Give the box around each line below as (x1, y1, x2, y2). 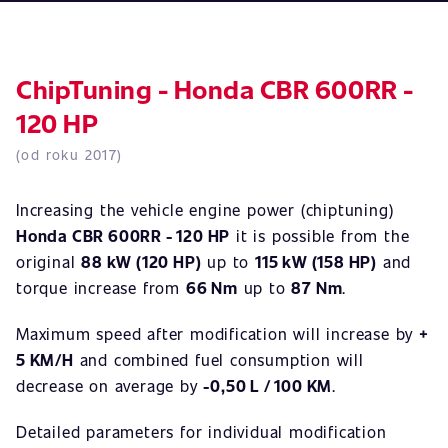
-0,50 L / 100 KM (203, 375, 333, 396)
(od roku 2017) (16, 145, 123, 164)
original (16, 251, 82, 272)
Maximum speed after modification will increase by (16, 323, 419, 344)
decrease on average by (16, 375, 204, 396)
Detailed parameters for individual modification (16, 421, 387, 442)
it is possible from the (230, 225, 410, 246)
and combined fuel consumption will (73, 349, 364, 370)
